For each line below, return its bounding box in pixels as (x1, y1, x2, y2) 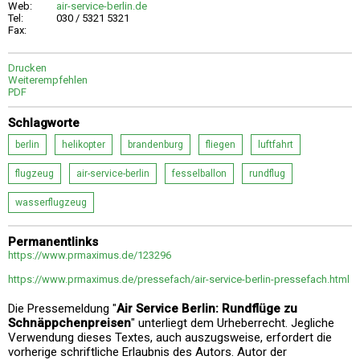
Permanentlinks (8, 234, 98, 249)
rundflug (249, 167, 285, 179)
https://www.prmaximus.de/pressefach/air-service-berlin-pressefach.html (8, 272, 350, 285)
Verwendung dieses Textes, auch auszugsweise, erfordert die (8, 329, 332, 345)
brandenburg (128, 138, 183, 150)
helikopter (62, 138, 105, 150)
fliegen (206, 138, 235, 150)
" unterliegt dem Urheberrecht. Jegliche (131, 315, 334, 330)
